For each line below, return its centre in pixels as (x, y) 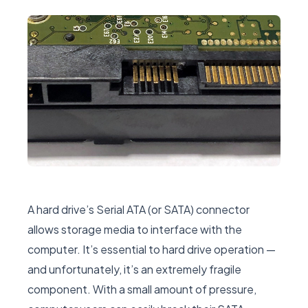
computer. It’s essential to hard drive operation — (152, 250)
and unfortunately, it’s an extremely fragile (134, 269)
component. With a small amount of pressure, (142, 289)
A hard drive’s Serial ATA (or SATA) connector (139, 210)
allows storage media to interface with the (135, 230)
